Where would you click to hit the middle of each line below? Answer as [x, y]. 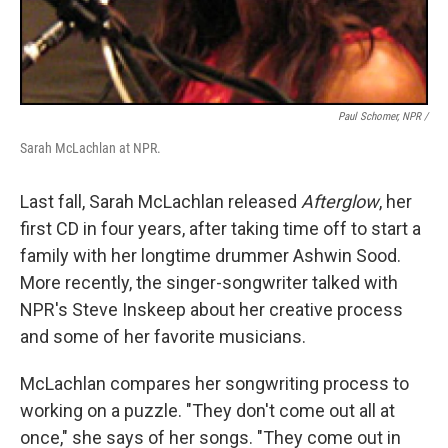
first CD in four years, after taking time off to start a [220, 228]
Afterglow [340, 201]
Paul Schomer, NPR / [383, 116]
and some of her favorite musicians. [163, 336]
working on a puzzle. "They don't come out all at [207, 410]
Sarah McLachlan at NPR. [90, 148]
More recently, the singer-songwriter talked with [209, 282]
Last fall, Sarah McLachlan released [160, 201]
